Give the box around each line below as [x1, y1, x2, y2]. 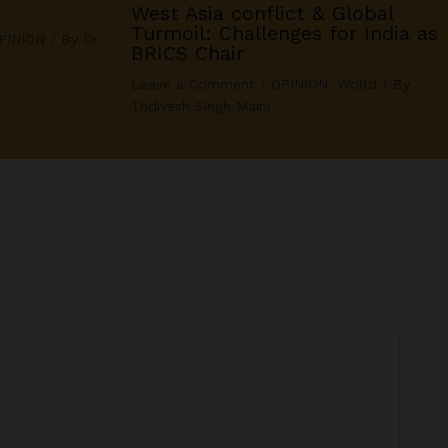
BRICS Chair [130, 41, 244, 66]
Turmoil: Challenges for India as [130, 21, 438, 46]
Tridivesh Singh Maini [130, 98, 270, 115]
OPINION [270, 76, 328, 93]
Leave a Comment [130, 76, 255, 93]
